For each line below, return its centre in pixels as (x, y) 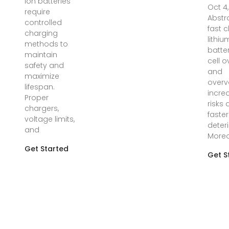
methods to (46, 44)
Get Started (46, 149)
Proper (36, 98)
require (37, 12)
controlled (43, 23)
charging (41, 33)
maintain (41, 55)
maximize (42, 76)
